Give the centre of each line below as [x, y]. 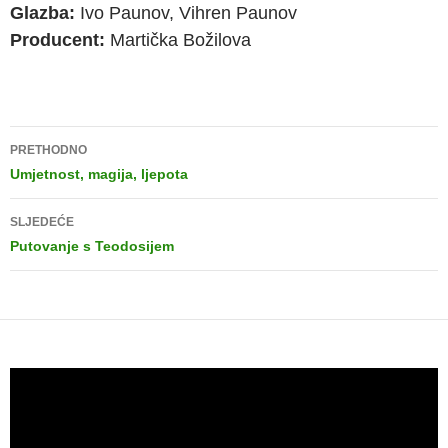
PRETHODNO [48, 150]
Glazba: [42, 13]
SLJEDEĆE [42, 222]
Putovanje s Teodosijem [92, 246]
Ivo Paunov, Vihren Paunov [186, 13]
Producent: [57, 40]
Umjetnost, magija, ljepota [99, 174]
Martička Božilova [178, 40]
